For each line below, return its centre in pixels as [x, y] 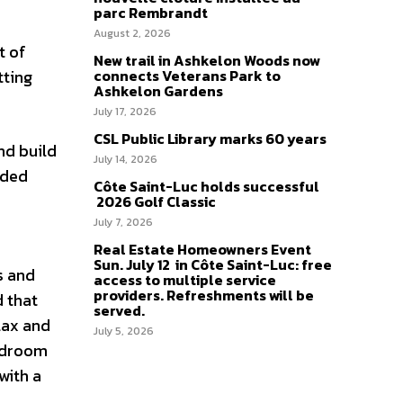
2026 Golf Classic [155, 201]
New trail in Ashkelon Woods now [207, 60]
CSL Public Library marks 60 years [210, 139]
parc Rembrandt [151, 13]
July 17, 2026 [125, 112]
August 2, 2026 [132, 33]
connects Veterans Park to [187, 76]
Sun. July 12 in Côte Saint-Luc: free [213, 264]
